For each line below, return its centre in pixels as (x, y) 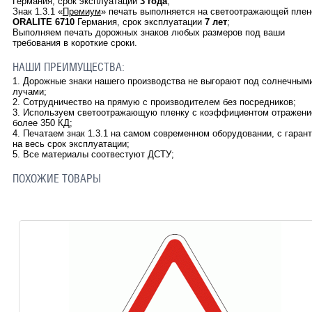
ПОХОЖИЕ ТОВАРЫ (56, 179)
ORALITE (33, 22)
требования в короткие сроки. (75, 43)
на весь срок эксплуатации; (72, 144)
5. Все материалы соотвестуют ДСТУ (92, 155)
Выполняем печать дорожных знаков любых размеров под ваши (148, 33)
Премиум (81, 12)
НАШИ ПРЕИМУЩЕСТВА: (70, 68)
